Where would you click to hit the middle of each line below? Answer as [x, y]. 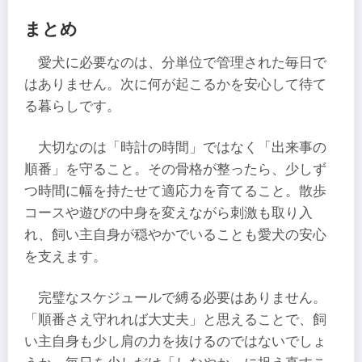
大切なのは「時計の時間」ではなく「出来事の [183, 147]
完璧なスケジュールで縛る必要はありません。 [183, 298]
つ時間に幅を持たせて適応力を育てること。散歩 [175, 191]
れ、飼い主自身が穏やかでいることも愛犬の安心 [175, 234]
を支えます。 [65, 256]
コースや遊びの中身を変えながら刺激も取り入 [168, 213]
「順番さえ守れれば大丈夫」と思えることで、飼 [175, 320]
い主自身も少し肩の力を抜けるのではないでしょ [175, 342]
